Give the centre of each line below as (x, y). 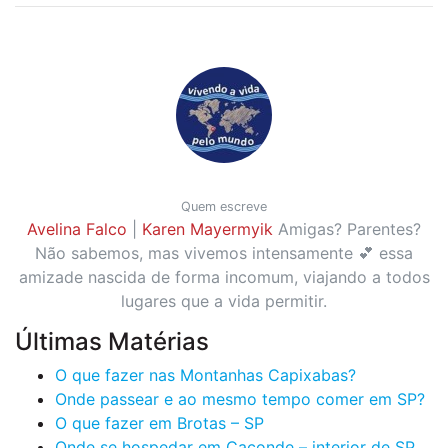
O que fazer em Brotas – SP (159, 422)
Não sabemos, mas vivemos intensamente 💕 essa (224, 252)
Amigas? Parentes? (349, 228)
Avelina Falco (77, 228)
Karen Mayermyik (207, 228)
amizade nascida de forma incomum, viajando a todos (224, 276)
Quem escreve (224, 206)
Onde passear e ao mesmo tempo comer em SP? (240, 398)
